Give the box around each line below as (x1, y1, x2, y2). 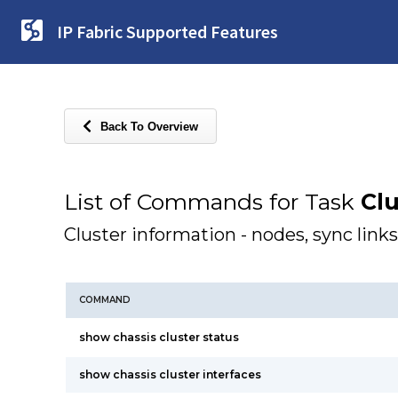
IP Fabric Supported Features (57, 20, 278, 43)
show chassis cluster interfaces (79, 368, 261, 381)
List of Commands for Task (64, 188, 361, 215)
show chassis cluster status (79, 330, 239, 344)
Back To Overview (100, 119, 198, 133)
